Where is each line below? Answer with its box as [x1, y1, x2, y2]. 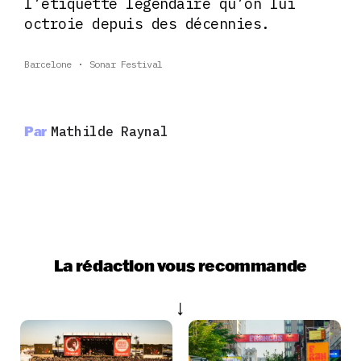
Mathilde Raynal [51, 123, 168, 140]
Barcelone [24, 58, 72, 71]
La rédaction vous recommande [54, 255, 307, 276]
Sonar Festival [89, 58, 163, 71]
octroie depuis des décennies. [24, 15, 270, 34]
